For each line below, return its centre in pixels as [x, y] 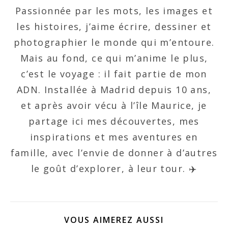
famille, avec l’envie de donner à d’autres [114, 153]
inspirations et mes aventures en [114, 137]
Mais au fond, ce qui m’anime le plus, [114, 58]
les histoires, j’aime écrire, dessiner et [114, 26]
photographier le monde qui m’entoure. [114, 42]
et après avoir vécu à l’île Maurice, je [114, 105]
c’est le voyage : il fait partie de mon [114, 74]
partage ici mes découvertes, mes [114, 121]
